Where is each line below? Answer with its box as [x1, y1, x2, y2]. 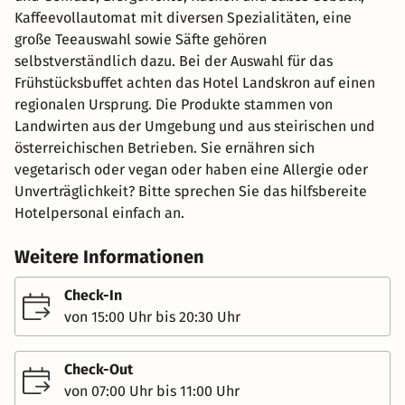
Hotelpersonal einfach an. [14, 204, 184, 221]
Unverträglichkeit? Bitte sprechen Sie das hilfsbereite [14, 183, 367, 200]
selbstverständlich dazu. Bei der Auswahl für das [14, 52, 333, 70]
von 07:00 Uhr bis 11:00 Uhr [64, 382, 240, 400]
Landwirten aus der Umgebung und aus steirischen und [14, 118, 375, 135]
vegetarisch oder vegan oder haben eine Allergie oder [14, 161, 368, 178]
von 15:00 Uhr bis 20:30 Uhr [64, 308, 240, 325]
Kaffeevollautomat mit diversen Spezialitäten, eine [14, 9, 352, 26]
